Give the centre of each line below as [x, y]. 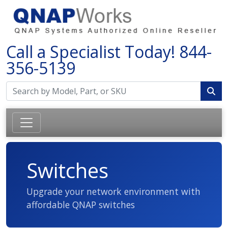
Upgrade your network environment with [113, 191]
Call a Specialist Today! [93, 51]
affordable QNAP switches [81, 204]
